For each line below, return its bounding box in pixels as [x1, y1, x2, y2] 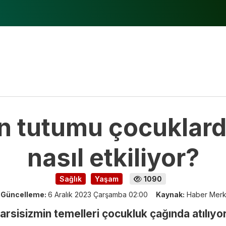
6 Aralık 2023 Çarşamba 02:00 [48, 190, 148, 199]
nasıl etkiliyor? [27, 142, 199, 173]
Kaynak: [156, 190, 185, 199]
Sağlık [59, 174, 82, 183]
